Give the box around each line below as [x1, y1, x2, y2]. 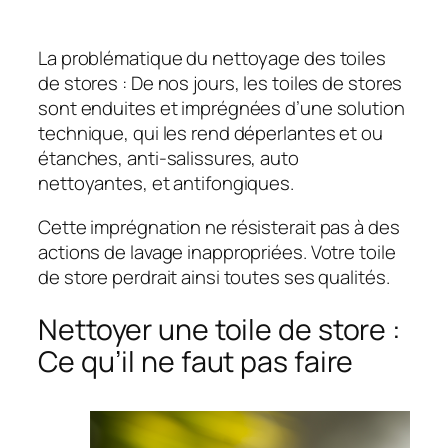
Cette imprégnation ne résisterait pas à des [38, 213, 400, 240]
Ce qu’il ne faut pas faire [38, 341, 354, 381]
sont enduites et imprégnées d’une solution [38, 95, 405, 122]
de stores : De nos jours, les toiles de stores [38, 70, 403, 97]
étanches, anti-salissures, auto [38, 145, 299, 172]
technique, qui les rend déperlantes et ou [38, 120, 383, 147]
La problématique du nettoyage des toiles [38, 45, 386, 72]
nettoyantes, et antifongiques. [38, 170, 294, 197]
